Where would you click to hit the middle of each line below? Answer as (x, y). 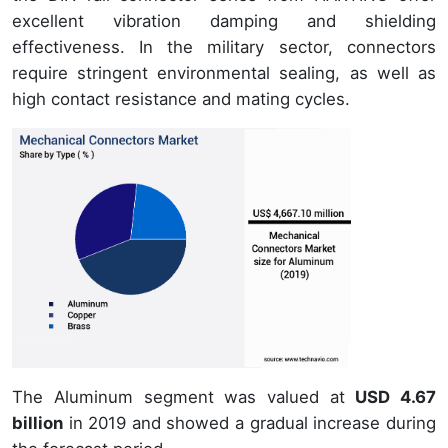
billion (37, 422)
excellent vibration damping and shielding (224, 20)
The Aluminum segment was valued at (179, 396)
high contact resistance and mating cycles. (181, 98)
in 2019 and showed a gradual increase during (249, 422)
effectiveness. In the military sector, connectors (224, 46)
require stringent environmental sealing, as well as (224, 72)
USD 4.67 (390, 396)
